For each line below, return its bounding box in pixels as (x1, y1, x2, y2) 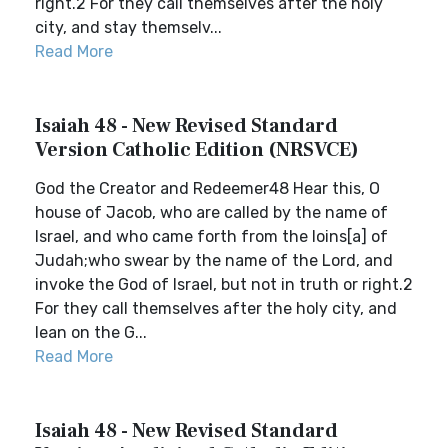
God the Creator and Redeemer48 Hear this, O (35, 179, 380, 198)
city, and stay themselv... (35, 18, 222, 37)
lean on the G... (35, 323, 147, 342)
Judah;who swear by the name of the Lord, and (35, 251, 393, 270)
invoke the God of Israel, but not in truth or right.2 (35, 275, 413, 294)
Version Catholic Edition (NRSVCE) (35, 137, 359, 163)
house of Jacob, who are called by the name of (35, 203, 388, 222)
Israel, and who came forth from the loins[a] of (35, 227, 388, 246)
